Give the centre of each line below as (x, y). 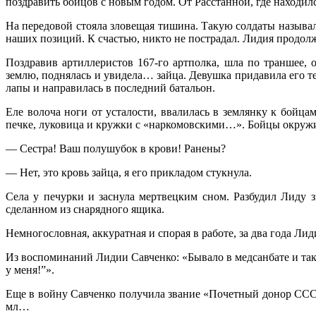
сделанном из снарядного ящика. (86, 209)
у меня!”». (31, 270)
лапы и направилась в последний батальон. (112, 88)
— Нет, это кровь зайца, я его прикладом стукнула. (130, 173)
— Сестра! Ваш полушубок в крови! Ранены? (117, 149)
